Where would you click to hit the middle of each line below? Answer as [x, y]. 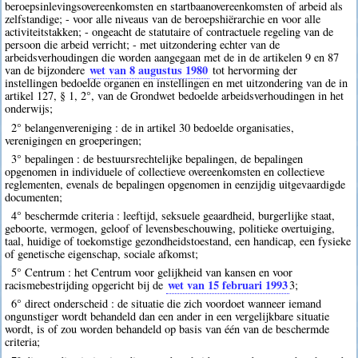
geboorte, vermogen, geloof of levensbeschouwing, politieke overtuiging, [170, 229]
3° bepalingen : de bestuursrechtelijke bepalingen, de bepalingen [157, 158]
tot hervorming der [254, 70]
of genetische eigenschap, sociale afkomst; [102, 254]
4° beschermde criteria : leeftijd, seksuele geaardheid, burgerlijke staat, [173, 216]
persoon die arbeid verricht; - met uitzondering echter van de [143, 45]
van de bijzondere [47, 70]
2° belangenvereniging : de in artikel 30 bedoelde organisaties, [152, 127]
